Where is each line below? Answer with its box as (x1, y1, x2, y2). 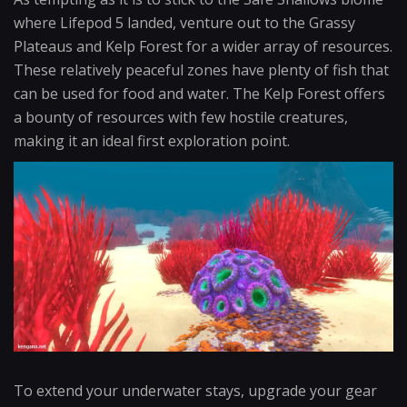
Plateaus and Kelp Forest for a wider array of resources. (14, 36, 392, 56)
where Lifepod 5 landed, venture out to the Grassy (14, 13, 355, 33)
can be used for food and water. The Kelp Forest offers (14, 84, 385, 104)
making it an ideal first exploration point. (14, 131, 290, 151)
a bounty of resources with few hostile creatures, (14, 107, 348, 127)
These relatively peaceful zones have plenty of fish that (14, 60, 389, 80)
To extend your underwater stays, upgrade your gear (14, 381, 377, 401)
